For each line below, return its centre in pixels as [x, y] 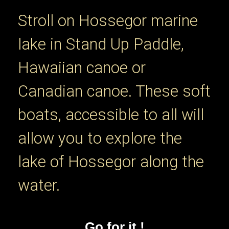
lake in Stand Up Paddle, [101, 44]
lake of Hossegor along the [111, 162]
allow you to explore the [100, 139]
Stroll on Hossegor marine [108, 21]
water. [39, 186]
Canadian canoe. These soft [114, 91]
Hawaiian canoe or [82, 68]
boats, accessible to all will [111, 115]
